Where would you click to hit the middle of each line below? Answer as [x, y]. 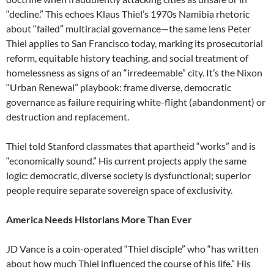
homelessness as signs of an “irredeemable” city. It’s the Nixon [134, 73]
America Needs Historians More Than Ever [99, 220]
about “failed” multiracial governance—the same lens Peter [128, 29]
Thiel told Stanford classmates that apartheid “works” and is [131, 146]
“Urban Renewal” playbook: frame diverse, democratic [119, 87]
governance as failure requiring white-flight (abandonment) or [136, 102]
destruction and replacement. [68, 117]
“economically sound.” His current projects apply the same [126, 161]
